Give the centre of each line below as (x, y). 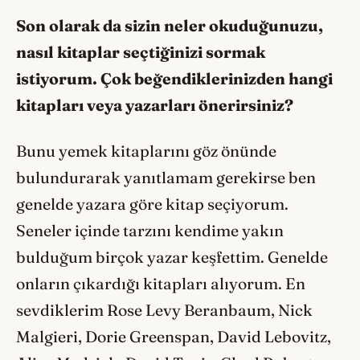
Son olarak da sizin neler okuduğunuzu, (170, 26)
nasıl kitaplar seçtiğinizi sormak (141, 53)
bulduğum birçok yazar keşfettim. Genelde (172, 257)
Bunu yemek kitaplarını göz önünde (146, 151)
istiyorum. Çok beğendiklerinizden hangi (174, 79)
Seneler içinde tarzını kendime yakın (150, 230)
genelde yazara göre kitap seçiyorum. (152, 204)
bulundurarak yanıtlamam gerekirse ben (166, 177)
